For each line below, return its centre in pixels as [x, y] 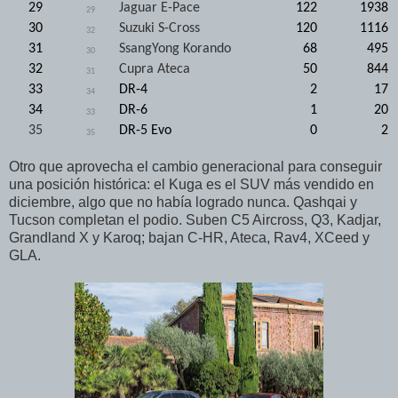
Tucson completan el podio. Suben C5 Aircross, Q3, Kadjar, [195, 219]
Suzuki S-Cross [159, 28]
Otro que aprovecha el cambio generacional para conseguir [195, 166]
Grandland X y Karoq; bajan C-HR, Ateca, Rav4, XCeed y [189, 237]
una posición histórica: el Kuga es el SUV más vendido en [191, 184]
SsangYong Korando [175, 48]
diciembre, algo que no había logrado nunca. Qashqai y [183, 202]
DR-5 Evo [145, 130]
